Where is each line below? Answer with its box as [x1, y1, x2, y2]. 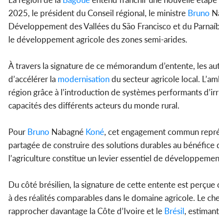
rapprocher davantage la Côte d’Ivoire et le [8, 205, 164, 216]
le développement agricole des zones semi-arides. [8, 34, 187, 44]
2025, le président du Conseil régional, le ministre [8, 7, 188, 18]
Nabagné [49, 126, 86, 137]
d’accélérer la [8, 73, 58, 84]
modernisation [58, 73, 109, 84]
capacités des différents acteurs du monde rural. [8, 100, 179, 110]
